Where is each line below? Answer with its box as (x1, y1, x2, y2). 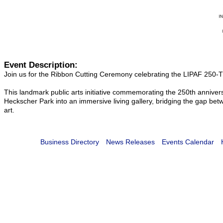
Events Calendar (161, 138, 214, 146)
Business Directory (40, 138, 99, 146)
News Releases (106, 138, 155, 146)
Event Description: (4, 60, 78, 70)
